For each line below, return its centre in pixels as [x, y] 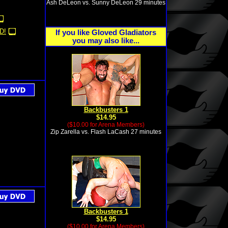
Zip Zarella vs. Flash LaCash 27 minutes [106, 132]
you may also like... [106, 41]
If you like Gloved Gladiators [106, 33]
